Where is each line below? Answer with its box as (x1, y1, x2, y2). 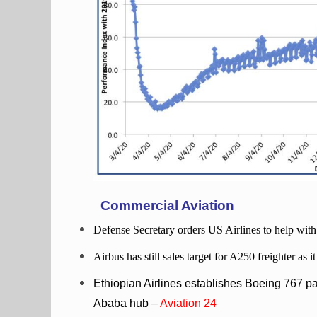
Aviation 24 (160, 297, 217, 309)
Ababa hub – (93, 297, 160, 309)
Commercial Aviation (100, 198, 234, 213)
